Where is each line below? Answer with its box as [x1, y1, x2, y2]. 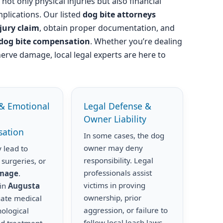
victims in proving [84, 180, 146, 190]
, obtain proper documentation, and [39, 22, 175, 33]
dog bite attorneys [83, 9, 156, 20]
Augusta [8, 181, 40, 191]
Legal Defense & [84, 100, 152, 112]
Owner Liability [84, 113, 147, 125]
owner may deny [84, 143, 143, 153]
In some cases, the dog [84, 130, 165, 140]
